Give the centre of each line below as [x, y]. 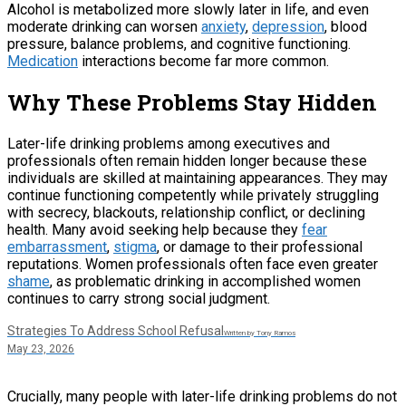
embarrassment [57, 247]
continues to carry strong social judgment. [139, 299]
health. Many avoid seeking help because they [155, 230]
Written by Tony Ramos [260, 333]
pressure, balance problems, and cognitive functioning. [179, 44]
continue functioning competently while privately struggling [193, 196]
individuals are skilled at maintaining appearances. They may [198, 179]
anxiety [223, 27]
